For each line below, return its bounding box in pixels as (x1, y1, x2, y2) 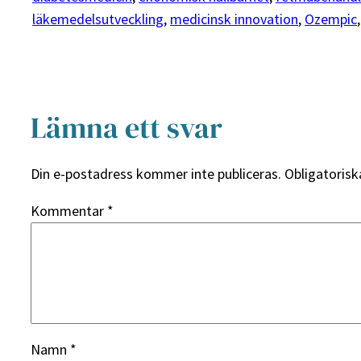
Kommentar (31, 201, 107, 221)
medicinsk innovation (170, 10, 298, 29)
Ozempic (305, 10, 357, 29)
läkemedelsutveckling (32, 10, 164, 29)
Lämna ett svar (31, 108, 222, 148)
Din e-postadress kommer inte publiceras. (31, 164, 281, 184)
